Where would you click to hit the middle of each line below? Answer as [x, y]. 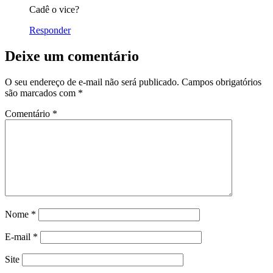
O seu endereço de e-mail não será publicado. [92, 82]
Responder [50, 30]
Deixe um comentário [72, 56]
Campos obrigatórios [222, 82]
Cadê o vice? [54, 9]
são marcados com [41, 93]
